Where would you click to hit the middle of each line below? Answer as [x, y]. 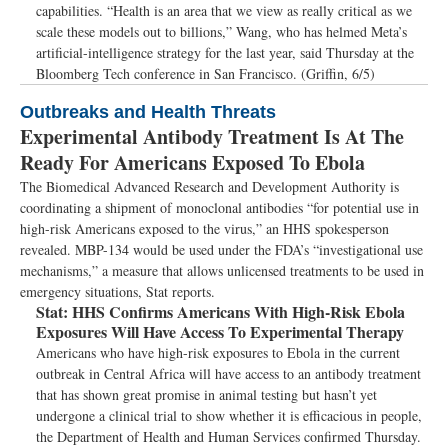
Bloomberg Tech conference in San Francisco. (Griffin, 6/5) [205, 73]
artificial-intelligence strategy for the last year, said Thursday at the [225, 52]
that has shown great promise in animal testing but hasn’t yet [206, 394]
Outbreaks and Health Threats [148, 112]
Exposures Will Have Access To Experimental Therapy [220, 331]
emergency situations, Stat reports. [117, 291]
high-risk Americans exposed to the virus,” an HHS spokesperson [204, 228]
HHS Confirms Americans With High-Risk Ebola [236, 311]
